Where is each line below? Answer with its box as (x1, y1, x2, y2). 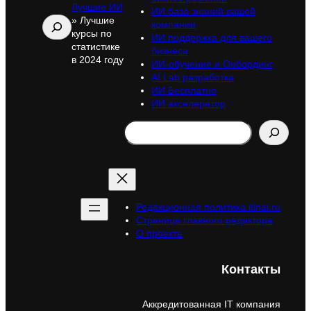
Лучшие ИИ (72, 1, 124, 13)
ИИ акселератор (151, 97, 226, 109)
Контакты (221, 261, 280, 276)
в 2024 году (72, 54, 124, 66)
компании (151, 18, 196, 30)
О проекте (136, 228, 183, 239)
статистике (72, 41, 121, 53)
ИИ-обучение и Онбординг (151, 58, 274, 69)
